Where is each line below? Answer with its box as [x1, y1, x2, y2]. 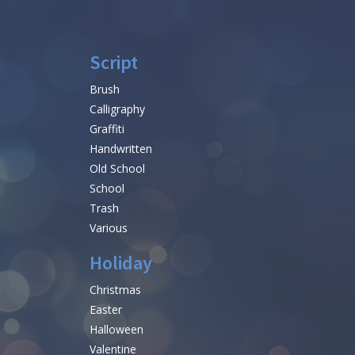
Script [90, 50, 138, 75]
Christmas [90, 282, 141, 298]
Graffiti [90, 121, 124, 137]
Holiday [90, 250, 152, 276]
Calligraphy [90, 101, 145, 117]
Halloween [90, 322, 143, 338]
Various [90, 220, 128, 236]
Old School [90, 161, 145, 177]
